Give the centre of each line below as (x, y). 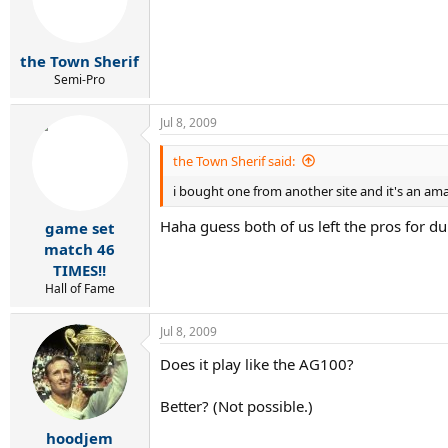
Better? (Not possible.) (236, 406)
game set (79, 228)
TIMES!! (79, 270)
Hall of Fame (79, 288)
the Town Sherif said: (234, 160)
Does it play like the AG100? (257, 364)
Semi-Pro (79, 79)
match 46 (79, 249)
